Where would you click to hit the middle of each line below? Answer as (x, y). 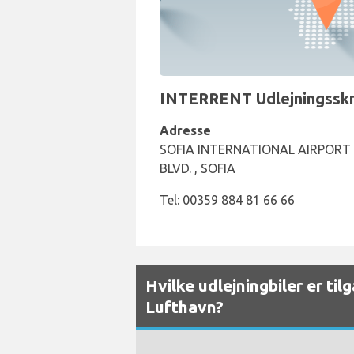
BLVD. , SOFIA (198, 168)
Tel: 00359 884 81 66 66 (227, 200)
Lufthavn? (185, 307)
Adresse (185, 130)
